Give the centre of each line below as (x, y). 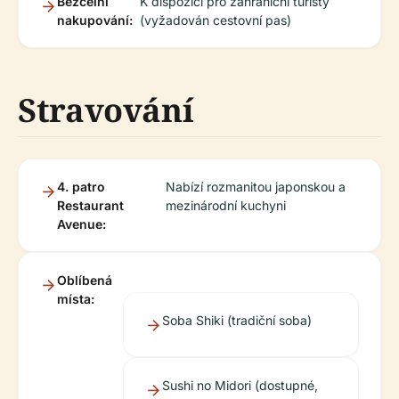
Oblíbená (85, 280)
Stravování (106, 110)
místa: (76, 299)
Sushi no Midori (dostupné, (240, 385)
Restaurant (90, 205)
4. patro (81, 187)
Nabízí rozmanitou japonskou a (256, 187)
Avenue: (81, 224)
